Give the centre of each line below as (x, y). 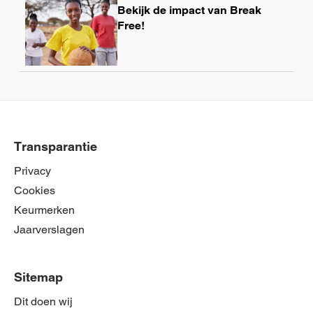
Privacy (32, 171)
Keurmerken (44, 210)
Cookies (35, 191)
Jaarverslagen (49, 230)
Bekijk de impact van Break (189, 10)
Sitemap (38, 277)
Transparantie (56, 147)
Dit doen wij (43, 302)
